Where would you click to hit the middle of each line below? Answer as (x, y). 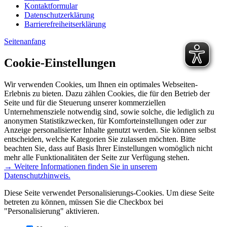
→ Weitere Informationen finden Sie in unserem (81, 166)
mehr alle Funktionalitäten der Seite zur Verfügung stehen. (97, 157)
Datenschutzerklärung (59, 15)
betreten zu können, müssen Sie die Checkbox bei (84, 202)
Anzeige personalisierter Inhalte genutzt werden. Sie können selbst (110, 130)
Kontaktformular (51, 6)
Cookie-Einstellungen (60, 63)
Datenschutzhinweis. (37, 175)
